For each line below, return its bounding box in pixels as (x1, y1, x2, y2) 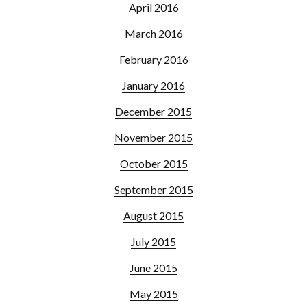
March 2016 (124, 27, 183, 40)
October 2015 (119, 157, 188, 171)
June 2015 (130, 261, 177, 275)
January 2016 (122, 79, 185, 93)
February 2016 (119, 53, 188, 66)
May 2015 (129, 287, 178, 301)
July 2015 (131, 235, 176, 249)
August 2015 (123, 209, 184, 223)
